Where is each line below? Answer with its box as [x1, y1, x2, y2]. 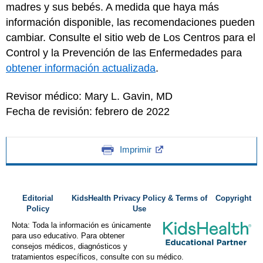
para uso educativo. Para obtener [12, 232, 124, 240]
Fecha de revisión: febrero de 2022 [6, 106, 170, 117]
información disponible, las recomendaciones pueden [6, 16, 255, 28]
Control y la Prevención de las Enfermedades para [6, 46, 242, 59]
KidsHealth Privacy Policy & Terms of [72, 194, 208, 203]
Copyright [215, 194, 251, 203]
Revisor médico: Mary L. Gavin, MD [6, 90, 173, 102]
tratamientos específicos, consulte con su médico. [12, 253, 184, 261]
